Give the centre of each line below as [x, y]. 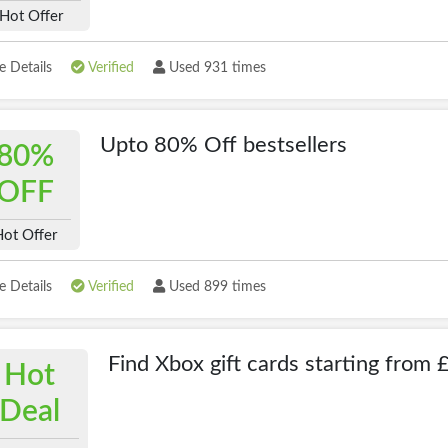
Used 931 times [215, 68]
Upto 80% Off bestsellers [223, 145]
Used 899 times [215, 287]
